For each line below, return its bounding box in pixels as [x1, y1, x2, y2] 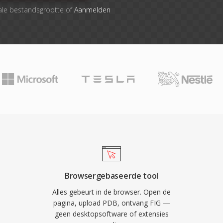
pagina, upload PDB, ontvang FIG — [53, 198, 170, 208]
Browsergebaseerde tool [65, 170, 158, 181]
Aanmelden [74, 5, 111, 14]
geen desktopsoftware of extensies [54, 209, 169, 219]
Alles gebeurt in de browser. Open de [52, 187, 171, 197]
